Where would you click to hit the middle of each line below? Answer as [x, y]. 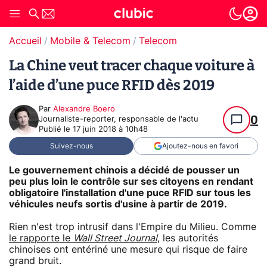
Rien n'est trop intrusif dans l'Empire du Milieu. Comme [133, 227]
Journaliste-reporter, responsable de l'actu [119, 119]
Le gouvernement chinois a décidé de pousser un [124, 170]
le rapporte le [41, 238]
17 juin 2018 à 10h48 [110, 130]
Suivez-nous [71, 146]
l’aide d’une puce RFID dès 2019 [112, 85]
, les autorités [188, 238]
